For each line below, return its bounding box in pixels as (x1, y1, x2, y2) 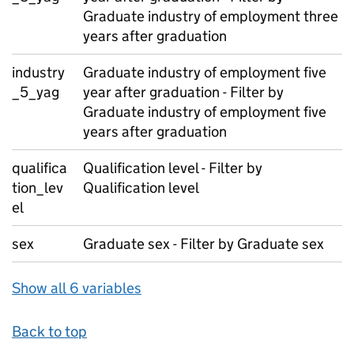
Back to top (12, 322, 87, 341)
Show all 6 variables (12, 279, 141, 297)
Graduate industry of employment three (83, 7, 338, 25)
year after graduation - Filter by (83, 83, 284, 101)
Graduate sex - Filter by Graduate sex (83, 235, 324, 253)
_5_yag (12, 83, 59, 101)
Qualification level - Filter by (83, 159, 262, 177)
